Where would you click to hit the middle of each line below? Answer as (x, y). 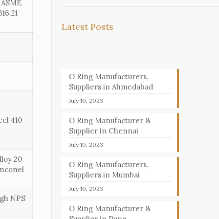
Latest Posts (88, 27)
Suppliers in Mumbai (105, 175)
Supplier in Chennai (104, 131)
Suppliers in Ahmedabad (111, 87)
